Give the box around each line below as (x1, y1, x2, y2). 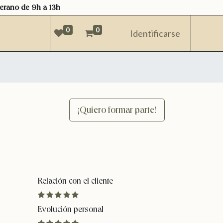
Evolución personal (38, 204, 104, 215)
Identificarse (130, 27, 181, 39)
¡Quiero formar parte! (78, 104, 156, 116)
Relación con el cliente (38, 176, 113, 186)
